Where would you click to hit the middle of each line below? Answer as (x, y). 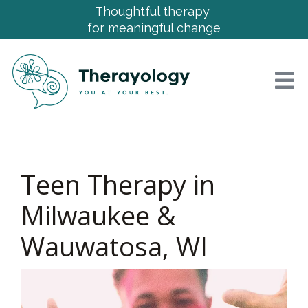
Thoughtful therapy (154, 11)
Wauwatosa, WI (114, 246)
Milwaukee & (98, 215)
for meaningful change (154, 28)
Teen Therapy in (118, 184)
